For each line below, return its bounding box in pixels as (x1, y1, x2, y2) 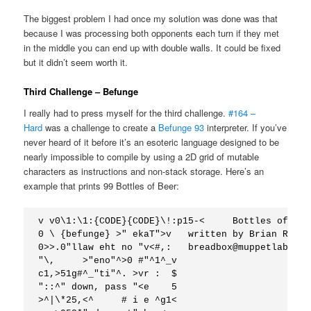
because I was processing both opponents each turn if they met (24, 26, 280, 40)
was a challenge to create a (45, 121, 159, 135)
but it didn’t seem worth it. (24, 55, 128, 69)
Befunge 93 (158, 121, 205, 135)
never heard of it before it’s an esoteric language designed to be (24, 135, 280, 149)
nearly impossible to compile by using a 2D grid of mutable (24, 150, 260, 164)
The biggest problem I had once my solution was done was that (24, 11, 278, 25)
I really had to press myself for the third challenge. (24, 106, 229, 120)
